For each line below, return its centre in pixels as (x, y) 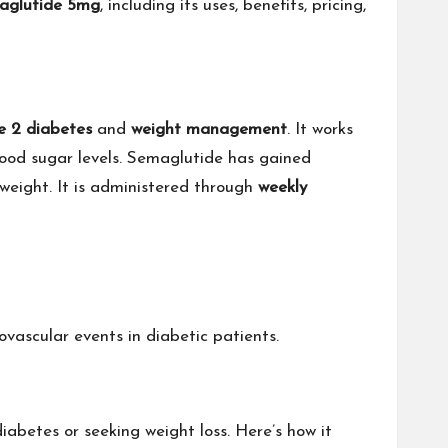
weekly (282, 187)
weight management (209, 129)
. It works (320, 129)
